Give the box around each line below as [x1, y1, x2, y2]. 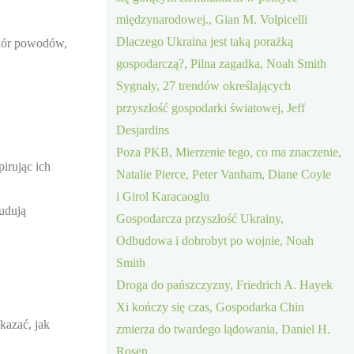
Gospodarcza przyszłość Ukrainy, [116, 211, 284, 225]
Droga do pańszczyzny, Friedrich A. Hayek [116, 277, 333, 292]
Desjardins [116, 122, 170, 137]
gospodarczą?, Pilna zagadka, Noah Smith [116, 56, 327, 70]
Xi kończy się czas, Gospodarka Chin [116, 299, 305, 314]
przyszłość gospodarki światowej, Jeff [116, 100, 306, 115]
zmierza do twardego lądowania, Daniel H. [116, 322, 331, 336]
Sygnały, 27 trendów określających [116, 78, 292, 92]
